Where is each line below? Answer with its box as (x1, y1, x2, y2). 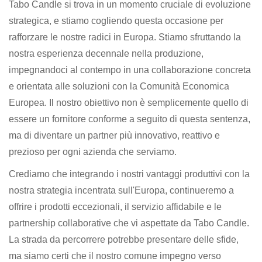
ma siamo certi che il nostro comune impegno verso (9, 250, 221, 261)
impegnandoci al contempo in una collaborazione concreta (9, 64, 251, 75)
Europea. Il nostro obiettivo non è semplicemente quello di (9, 97, 249, 108)
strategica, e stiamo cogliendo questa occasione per (9, 15, 223, 26)
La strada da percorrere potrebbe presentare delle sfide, (9, 234, 239, 244)
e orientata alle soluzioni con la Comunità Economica (9, 81, 229, 91)
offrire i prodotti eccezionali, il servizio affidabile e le (9, 201, 222, 212)
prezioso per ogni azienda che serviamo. (9, 146, 177, 157)
